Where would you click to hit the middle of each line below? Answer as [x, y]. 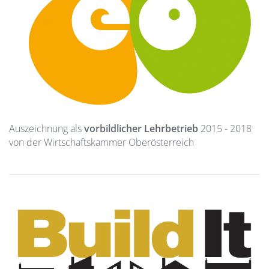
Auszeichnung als [45, 129]
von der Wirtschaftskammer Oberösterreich [101, 143]
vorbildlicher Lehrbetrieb [140, 129]
